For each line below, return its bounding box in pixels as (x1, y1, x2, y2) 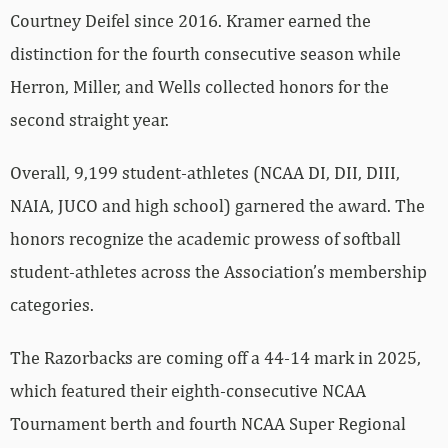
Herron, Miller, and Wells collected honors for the (10, 75, 389, 97)
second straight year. (10, 108, 169, 130)
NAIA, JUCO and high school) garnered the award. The (10, 194, 425, 216)
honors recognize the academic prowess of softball (10, 227, 401, 249)
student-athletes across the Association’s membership (10, 260, 427, 282)
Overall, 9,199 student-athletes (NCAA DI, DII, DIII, (10, 161, 400, 183)
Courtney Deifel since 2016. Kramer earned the (10, 9, 371, 31)
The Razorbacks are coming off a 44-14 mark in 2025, (10, 346, 421, 368)
